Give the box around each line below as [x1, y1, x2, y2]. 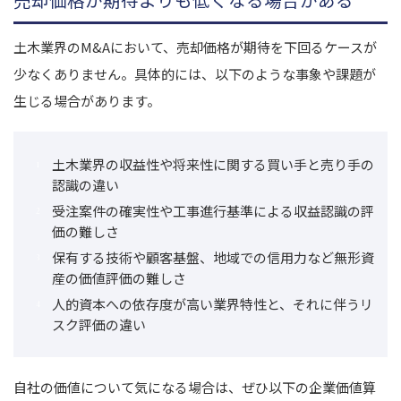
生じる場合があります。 [13, 90, 160, 110]
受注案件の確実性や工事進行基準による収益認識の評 [52, 200, 374, 220]
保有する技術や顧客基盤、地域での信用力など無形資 [52, 247, 374, 267]
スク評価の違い [52, 314, 146, 334]
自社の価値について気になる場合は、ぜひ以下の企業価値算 [13, 377, 376, 397]
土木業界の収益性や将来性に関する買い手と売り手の [52, 154, 374, 174]
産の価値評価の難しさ [52, 268, 186, 287]
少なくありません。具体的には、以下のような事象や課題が [13, 64, 376, 83]
